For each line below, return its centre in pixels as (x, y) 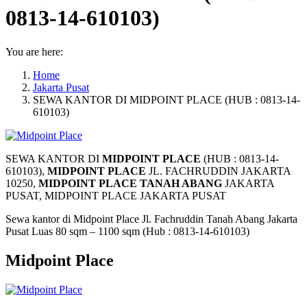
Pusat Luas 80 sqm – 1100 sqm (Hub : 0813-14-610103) (127, 231)
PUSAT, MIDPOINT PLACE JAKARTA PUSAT (116, 195)
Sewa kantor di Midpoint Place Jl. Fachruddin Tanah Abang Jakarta (151, 219)
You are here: (34, 51)
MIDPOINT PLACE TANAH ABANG (130, 183)
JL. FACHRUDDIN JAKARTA (220, 171)
